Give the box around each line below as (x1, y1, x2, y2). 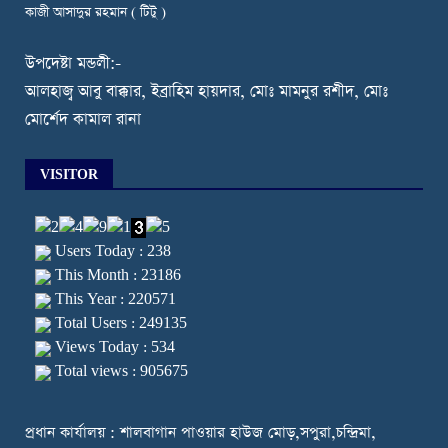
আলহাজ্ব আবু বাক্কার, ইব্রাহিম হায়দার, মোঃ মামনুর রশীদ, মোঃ (25, 81, 388, 104)
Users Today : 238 (51, 242, 171, 262)
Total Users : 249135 (51, 314, 187, 334)
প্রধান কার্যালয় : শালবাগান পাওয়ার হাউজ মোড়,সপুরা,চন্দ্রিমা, (25, 422, 376, 444)
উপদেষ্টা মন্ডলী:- (25, 53, 121, 76)
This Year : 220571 (51, 290, 176, 310)
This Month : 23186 (51, 266, 181, 286)
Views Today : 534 (51, 338, 175, 358)
